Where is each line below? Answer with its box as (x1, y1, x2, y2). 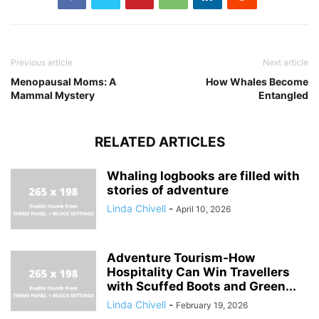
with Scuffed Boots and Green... (107, 279, 296, 294)
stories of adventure (107, 183, 229, 198)
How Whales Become (206, 75, 308, 88)
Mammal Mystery (11, 89, 95, 102)
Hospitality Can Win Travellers (107, 265, 290, 280)
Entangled (258, 89, 308, 102)
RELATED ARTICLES (94, 134, 225, 151)
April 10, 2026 (176, 204, 231, 215)
